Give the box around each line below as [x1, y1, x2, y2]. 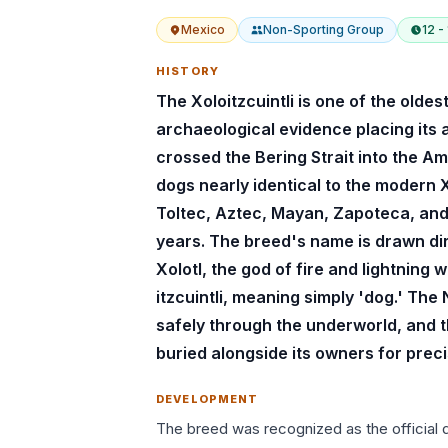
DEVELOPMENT [156, 392, 259, 406]
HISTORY [156, 64, 219, 78]
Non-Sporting [263, 22, 345, 37]
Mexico [181, 22, 226, 37]
